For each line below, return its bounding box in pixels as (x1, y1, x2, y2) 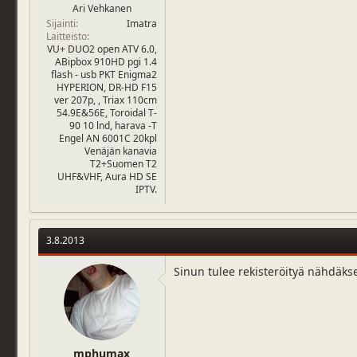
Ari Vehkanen (72, 2, 131, 15)
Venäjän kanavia (84, 144, 157, 158)
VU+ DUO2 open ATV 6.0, (47, 42, 157, 56)
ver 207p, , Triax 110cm (54, 93, 157, 107)
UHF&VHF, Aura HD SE (57, 170, 157, 183)
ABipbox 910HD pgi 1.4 (55, 55, 157, 69)
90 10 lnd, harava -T (69, 119, 157, 132)
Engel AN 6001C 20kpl (59, 131, 157, 145)
